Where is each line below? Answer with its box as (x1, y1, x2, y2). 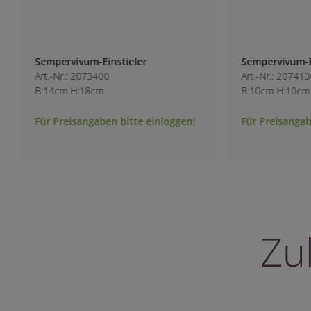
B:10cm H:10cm (225, 83, 294, 97)
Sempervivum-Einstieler (19, 54, 131, 68)
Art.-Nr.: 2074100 (225, 69, 300, 83)
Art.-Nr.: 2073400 (19, 69, 94, 83)
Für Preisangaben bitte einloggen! (19, 114, 180, 128)
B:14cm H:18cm (19, 83, 88, 97)
